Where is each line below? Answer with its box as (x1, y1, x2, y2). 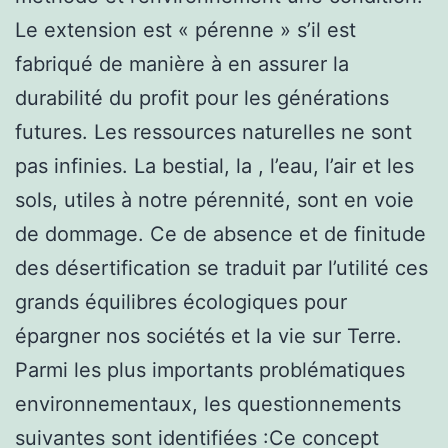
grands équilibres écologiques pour (15, 289, 347, 314)
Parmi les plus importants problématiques (15, 357, 405, 382)
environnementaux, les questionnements (15, 391, 401, 416)
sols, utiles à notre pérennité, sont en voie (15, 187, 414, 212)
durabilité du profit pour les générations (15, 85, 389, 110)
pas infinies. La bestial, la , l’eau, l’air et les (15, 153, 414, 178)
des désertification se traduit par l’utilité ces (15, 255, 428, 280)
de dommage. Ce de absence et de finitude (15, 221, 426, 246)
